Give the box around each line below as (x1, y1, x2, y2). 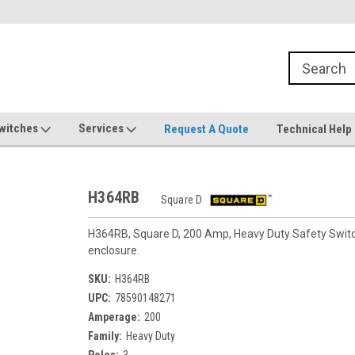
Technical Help (277, 121, 352, 136)
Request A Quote (164, 121, 249, 136)
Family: (88, 330, 122, 342)
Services (78, 121, 126, 136)
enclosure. (88, 244, 139, 257)
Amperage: (88, 311, 140, 323)
